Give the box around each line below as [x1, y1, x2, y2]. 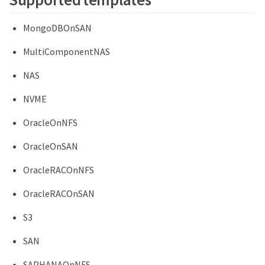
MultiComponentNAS [23, 46, 110, 58]
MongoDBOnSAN [23, 22, 92, 34]
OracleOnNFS [23, 117, 77, 129]
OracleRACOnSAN [23, 188, 95, 200]
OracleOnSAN [23, 140, 78, 153]
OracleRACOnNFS [23, 164, 94, 176]
